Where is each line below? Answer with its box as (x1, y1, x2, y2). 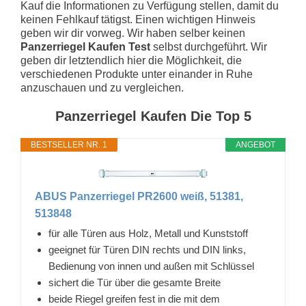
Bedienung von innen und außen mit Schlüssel (48, 260, 254, 273)
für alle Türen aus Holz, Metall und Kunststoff (48, 227, 248, 240)
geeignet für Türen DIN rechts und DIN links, (48, 244, 246, 256)
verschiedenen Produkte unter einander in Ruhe (20, 68, 253, 81)
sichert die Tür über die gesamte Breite (48, 277, 221, 289)
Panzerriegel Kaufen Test (20, 41, 150, 53)
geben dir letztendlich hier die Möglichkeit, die (20, 55, 242, 67)
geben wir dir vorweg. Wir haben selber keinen (20, 27, 245, 40)
